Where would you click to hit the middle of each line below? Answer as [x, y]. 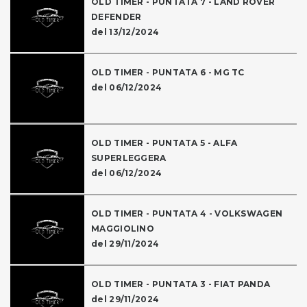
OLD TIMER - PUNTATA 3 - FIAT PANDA [181, 284]
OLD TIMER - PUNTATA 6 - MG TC [168, 73]
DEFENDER [116, 17]
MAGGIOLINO [123, 229]
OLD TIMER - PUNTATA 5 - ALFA [164, 143]
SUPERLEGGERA [129, 158]
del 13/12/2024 [125, 32]
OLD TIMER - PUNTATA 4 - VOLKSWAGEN [187, 214]
